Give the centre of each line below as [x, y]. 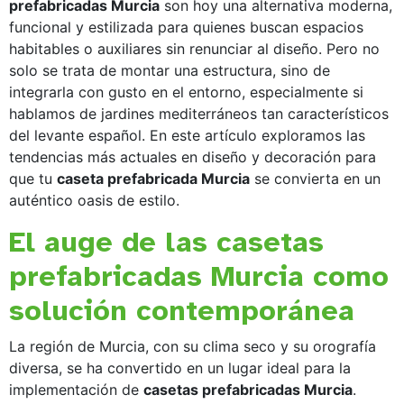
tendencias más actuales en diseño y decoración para [193, 156]
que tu [33, 178]
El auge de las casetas [166, 242]
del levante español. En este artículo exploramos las [187, 135]
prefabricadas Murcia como [199, 276]
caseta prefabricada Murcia [153, 178]
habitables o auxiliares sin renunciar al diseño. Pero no [194, 48]
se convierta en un [315, 178]
